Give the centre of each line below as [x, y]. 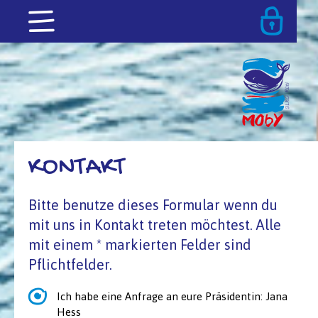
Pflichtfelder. [70, 265]
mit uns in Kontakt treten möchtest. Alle [155, 225]
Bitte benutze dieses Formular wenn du [153, 205]
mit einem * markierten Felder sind [140, 245]
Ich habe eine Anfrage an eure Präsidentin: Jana [172, 297]
